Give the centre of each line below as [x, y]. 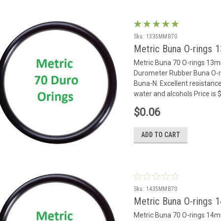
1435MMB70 [162, 189]
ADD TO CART [160, 134]
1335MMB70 [162, 36]
